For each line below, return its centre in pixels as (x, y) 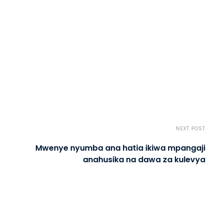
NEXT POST (190, 129)
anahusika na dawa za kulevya (144, 160)
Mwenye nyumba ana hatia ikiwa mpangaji (120, 148)
